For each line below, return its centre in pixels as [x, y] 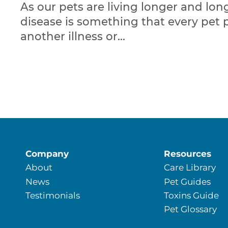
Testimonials [53, 195]
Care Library [190, 167]
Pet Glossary [190, 209]
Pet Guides [187, 181]
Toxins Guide [191, 195]
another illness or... [73, 36]
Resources [187, 154]
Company [47, 154]
